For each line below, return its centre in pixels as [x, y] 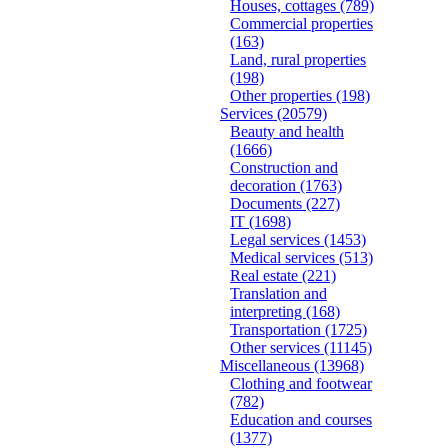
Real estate [266, 275]
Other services [277, 347]
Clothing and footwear [301, 383]
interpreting [268, 311]
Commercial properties [301, 23]
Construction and [284, 167]
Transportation [277, 329]
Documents [268, 203]
